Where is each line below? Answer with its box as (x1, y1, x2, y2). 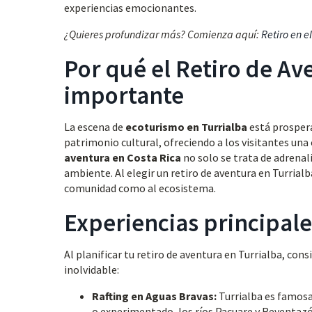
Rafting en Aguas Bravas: (92, 289, 217, 303)
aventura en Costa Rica (64, 150, 181, 164)
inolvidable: (64, 263, 119, 276)
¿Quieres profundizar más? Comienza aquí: (64, 27, 261, 41)
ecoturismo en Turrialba (125, 120, 247, 134)
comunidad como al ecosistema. (64, 181, 216, 195)
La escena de (64, 120, 125, 134)
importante (64, 80, 184, 111)
